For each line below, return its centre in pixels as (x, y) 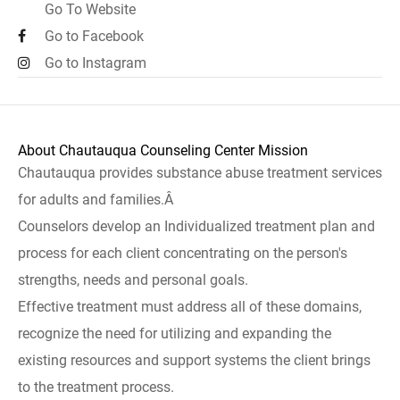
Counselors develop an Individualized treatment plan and (196, 226)
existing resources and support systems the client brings (194, 360)
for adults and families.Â (97, 200)
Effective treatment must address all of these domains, (190, 307)
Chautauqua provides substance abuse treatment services (200, 173)
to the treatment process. (96, 387)
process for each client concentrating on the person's (183, 253)
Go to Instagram (96, 63)
